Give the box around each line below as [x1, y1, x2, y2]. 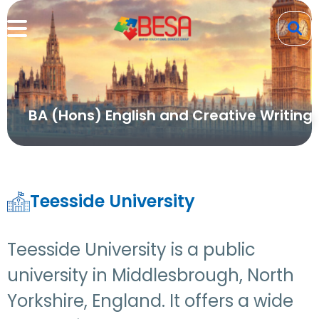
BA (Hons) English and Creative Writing [28, 105, 313, 125]
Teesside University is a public [7, 238, 256, 261]
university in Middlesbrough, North [7, 263, 294, 287]
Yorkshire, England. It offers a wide [7, 289, 293, 313]
